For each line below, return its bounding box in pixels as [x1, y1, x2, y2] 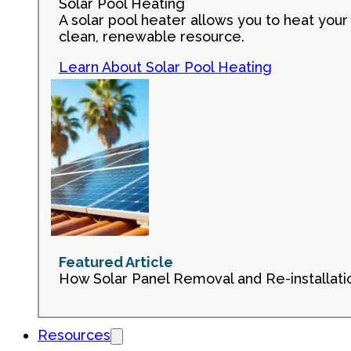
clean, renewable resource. [59, 28, 244, 45]
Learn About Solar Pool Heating [59, 59, 272, 75]
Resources [38, 327, 110, 343]
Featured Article [59, 254, 173, 270]
